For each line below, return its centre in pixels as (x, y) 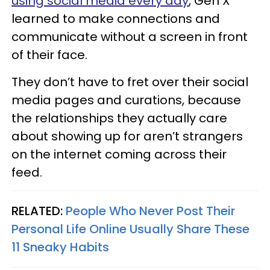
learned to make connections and (116, 18)
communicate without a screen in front (130, 36)
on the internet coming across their (119, 154)
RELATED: (39, 211)
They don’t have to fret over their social (130, 82)
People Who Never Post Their (150, 211)
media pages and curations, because (126, 100)
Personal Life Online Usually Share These (130, 229)
